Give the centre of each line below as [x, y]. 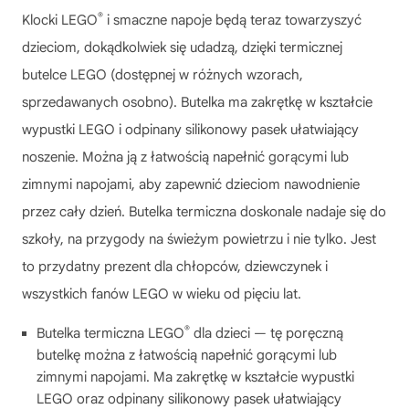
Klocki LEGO [60, 20]
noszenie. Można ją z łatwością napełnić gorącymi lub [185, 157]
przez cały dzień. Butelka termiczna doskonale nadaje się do [204, 211]
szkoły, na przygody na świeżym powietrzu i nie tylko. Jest [199, 239]
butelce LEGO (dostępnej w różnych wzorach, [163, 74]
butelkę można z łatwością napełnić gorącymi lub [187, 355]
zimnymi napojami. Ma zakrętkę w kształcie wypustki [195, 377]
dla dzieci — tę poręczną [267, 333]
